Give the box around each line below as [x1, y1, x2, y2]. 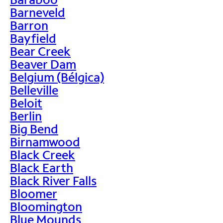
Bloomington [10, 198, 82, 214]
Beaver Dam [10, 56, 76, 72]
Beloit [10, 95, 42, 111]
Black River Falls [10, 172, 97, 188]
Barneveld [10, 4, 65, 20]
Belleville [10, 82, 58, 98]
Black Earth [10, 159, 73, 175]
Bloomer [10, 185, 57, 201]
